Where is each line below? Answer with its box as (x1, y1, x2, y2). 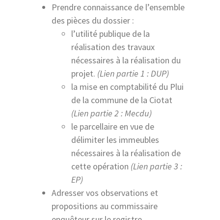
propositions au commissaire (52, 200, 158, 212)
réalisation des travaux (71, 41, 155, 53)
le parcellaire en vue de (71, 120, 154, 132)
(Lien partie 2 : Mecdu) (71, 107, 152, 119)
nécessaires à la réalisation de (71, 147, 181, 159)
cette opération (71, 160, 131, 172)
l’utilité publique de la (71, 27, 150, 39)
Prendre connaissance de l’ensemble (52, 1, 185, 13)
